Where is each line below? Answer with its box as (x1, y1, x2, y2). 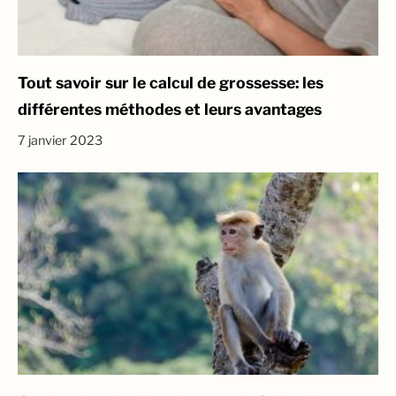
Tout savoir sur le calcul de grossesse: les (18, 73, 324, 93)
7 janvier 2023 (18, 133, 103, 149)
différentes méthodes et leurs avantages (18, 100, 322, 119)
